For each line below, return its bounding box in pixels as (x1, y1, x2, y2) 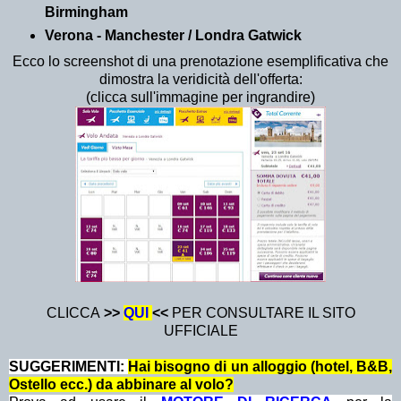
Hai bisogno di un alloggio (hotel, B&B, (128, 358, 393, 374)
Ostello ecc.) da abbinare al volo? (9, 376, 234, 392)
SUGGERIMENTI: (9, 358, 129, 374)
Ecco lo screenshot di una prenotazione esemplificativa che (13, 53, 388, 69)
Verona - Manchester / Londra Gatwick (44, 27, 302, 43)
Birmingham (44, 4, 128, 20)
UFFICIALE (163, 322, 238, 338)
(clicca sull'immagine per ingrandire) (86, 89, 315, 105)
